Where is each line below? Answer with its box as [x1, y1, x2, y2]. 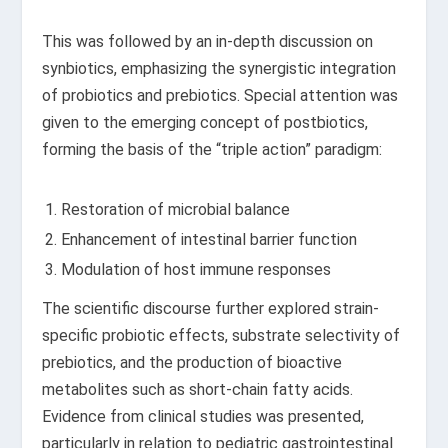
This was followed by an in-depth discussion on [42, 31, 374, 51]
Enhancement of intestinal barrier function [60, 229, 357, 249]
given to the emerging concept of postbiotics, [42, 112, 369, 132]
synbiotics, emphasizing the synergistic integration [42, 58, 397, 78]
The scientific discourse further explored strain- [42, 298, 380, 318]
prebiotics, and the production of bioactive [42, 352, 343, 372]
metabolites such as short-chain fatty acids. [42, 379, 354, 399]
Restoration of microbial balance [60, 199, 290, 219]
